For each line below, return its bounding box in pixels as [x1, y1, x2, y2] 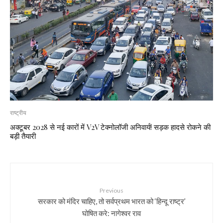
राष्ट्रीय [10, 109, 26, 116]
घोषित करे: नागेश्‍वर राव [82, 208, 141, 218]
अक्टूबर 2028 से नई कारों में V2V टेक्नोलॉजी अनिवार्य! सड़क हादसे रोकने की [10, 121, 211, 132]
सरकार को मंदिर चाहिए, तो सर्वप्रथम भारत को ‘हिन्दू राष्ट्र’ [37, 196, 186, 206]
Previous [100, 186, 123, 194]
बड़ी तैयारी [10, 130, 36, 141]
